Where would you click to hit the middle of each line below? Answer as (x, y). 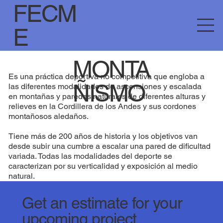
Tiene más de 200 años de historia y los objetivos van (103, 136)
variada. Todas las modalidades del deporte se (91, 156)
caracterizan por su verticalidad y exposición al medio (103, 166)
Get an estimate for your (102, 203)
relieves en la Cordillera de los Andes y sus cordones (103, 107)
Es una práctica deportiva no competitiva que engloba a (107, 77)
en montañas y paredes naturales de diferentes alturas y (107, 97)
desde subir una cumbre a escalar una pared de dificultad (110, 146)
